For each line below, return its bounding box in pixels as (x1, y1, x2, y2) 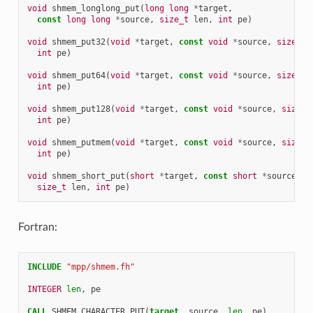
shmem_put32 (51, 36, 105, 47)
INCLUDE (27, 261, 61, 272)
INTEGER (27, 284, 66, 294)
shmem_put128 (51, 103, 110, 114)
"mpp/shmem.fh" (66, 261, 135, 272)
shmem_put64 (51, 70, 105, 80)
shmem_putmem (51, 137, 110, 147)
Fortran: (17, 221, 57, 233)
